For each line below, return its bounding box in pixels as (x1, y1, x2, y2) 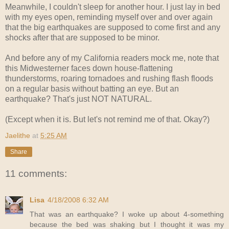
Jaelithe (5, 131, 30, 140)
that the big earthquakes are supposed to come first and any (5, 22, 220, 32)
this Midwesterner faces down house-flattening (5, 63, 173, 73)
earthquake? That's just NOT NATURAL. (5, 94, 152, 103)
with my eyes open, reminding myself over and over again (5, 12, 213, 21)
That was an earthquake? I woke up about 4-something (30, 210, 224, 218)
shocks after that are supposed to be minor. (5, 33, 159, 42)
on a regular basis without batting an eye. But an (5, 84, 179, 93)
